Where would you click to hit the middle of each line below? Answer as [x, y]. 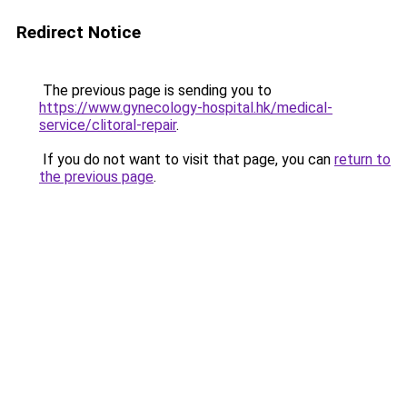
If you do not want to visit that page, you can [187, 159]
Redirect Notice [79, 32]
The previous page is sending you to [155, 90]
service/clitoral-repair [108, 125]
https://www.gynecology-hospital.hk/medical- [186, 108]
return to [362, 159]
